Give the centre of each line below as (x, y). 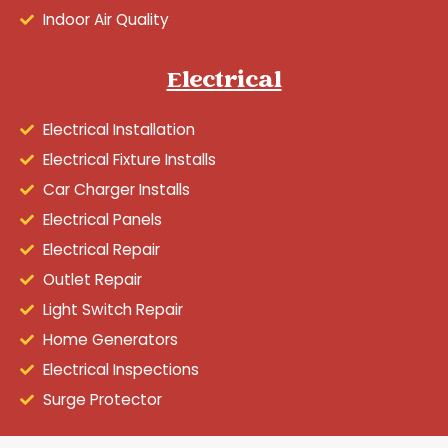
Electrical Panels (102, 219)
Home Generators (110, 339)
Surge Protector (102, 399)
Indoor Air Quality (105, 19)
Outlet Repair (92, 279)
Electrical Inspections (120, 369)
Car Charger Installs (116, 189)
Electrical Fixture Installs (129, 159)
